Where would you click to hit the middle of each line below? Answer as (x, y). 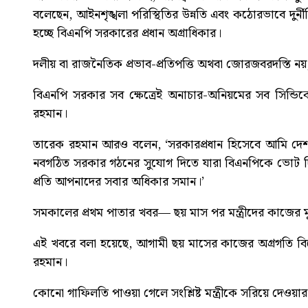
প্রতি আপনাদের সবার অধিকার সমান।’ (119, 182)
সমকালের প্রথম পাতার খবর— (103, 213)
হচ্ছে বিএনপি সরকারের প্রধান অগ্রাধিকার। (127, 34)
